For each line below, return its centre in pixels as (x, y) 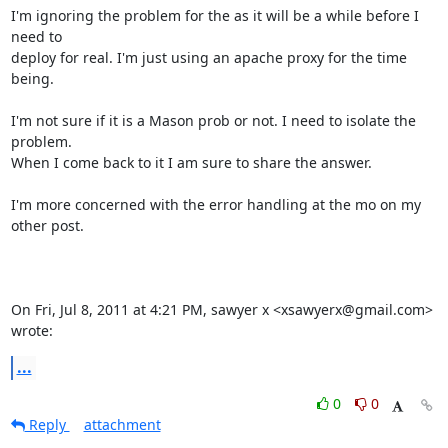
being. (32, 78)
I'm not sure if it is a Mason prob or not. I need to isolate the (213, 120)
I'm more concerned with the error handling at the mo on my (215, 204)
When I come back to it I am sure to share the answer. (191, 162)
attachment (122, 424)
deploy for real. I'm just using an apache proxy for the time (208, 57)
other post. (47, 225)
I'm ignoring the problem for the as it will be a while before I (214, 15)
